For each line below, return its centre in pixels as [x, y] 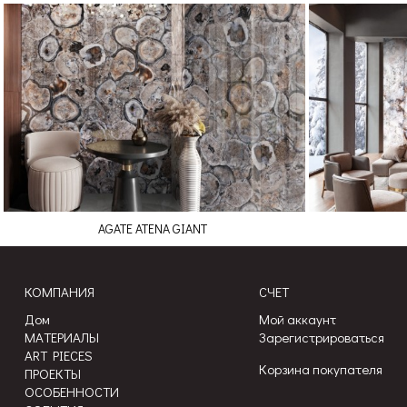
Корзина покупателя [320, 369]
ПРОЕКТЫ [52, 374]
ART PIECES [58, 356]
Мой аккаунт [297, 319]
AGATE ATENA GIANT [153, 229]
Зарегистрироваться [321, 338]
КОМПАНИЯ [59, 292]
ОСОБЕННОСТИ [71, 392]
